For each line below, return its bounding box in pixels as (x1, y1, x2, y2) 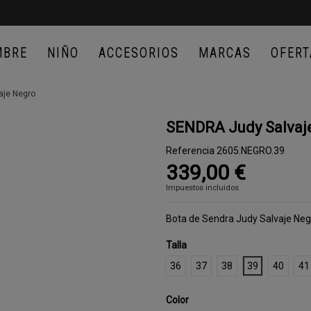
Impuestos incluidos (165, 183, 239, 193)
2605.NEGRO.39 (216, 145, 285, 157)
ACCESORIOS (99, 44, 179, 61)
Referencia (165, 145, 215, 157)
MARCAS (199, 44, 251, 61)
